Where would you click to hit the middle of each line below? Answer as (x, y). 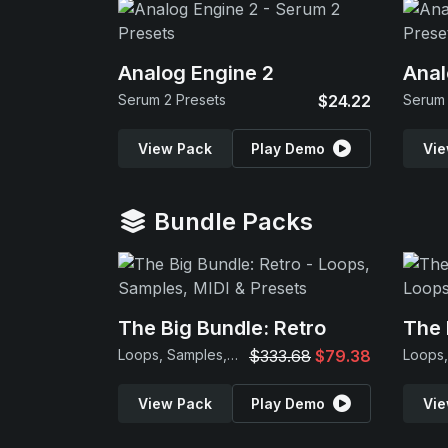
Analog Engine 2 (196, 73)
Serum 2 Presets (172, 99)
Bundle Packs (230, 221)
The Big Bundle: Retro (222, 328)
